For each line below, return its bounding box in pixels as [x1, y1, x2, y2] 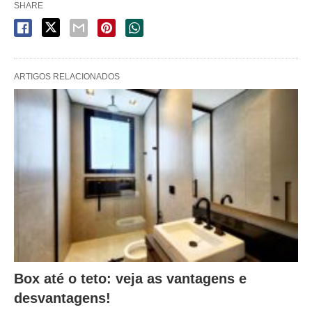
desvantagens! [14, 290, 111, 306]
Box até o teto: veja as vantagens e [14, 271, 247, 287]
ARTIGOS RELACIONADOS [14, 71, 120, 81]
